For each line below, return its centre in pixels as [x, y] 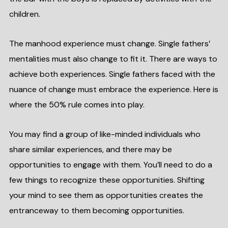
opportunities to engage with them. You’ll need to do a [110, 165]
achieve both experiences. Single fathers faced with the [112, 74]
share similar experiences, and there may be [90, 149]
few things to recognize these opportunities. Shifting [107, 180]
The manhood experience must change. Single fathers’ [109, 44]
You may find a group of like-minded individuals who [105, 134]
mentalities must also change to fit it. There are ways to [113, 59]
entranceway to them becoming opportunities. [96, 210]
